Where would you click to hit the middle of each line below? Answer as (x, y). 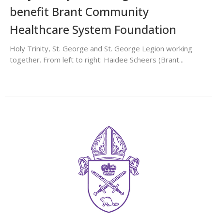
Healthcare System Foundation (93, 29)
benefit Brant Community (79, 11)
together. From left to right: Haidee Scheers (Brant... (97, 59)
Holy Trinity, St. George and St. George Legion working (101, 48)
